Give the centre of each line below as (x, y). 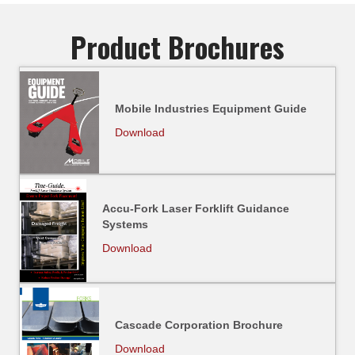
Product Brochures (177, 46)
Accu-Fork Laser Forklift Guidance (196, 209)
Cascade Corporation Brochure (199, 325)
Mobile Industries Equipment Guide (211, 108)
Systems (125, 225)
